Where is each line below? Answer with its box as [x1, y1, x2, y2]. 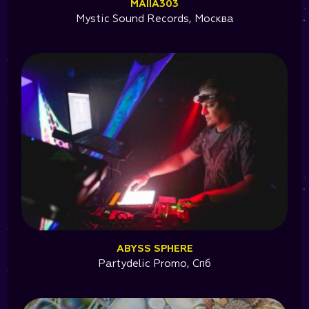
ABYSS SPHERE [116, 243, 193, 254]
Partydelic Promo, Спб [98, 258, 211, 269]
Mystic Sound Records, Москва [75, 13, 234, 24]
